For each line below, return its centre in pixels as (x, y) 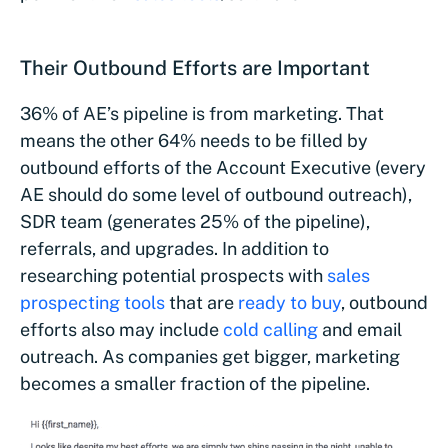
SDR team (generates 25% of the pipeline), (195, 222)
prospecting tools (92, 303)
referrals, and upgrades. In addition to (174, 249)
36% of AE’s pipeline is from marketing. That (202, 114)
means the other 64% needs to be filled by (194, 141)
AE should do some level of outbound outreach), (216, 195)
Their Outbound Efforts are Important (195, 68)
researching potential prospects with (173, 276)
